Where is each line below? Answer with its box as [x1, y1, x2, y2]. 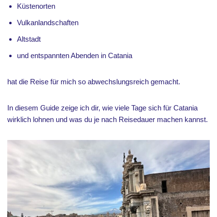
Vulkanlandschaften [17, 18, 78, 27]
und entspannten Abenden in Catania [17, 51, 132, 60]
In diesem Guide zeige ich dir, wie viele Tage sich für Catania [7, 104, 198, 112]
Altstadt [17, 35, 41, 43]
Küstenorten [17, 2, 55, 10]
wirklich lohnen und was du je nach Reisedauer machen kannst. [7, 115, 208, 124]
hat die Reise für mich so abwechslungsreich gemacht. [7, 77, 180, 86]
